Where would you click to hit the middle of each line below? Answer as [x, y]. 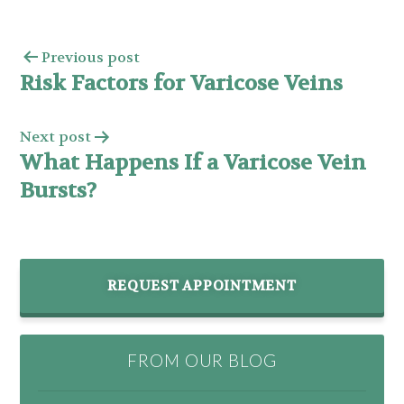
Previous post [91, 57]
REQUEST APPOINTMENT [202, 285]
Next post [56, 136]
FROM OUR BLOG [202, 360]
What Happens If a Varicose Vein [193, 162]
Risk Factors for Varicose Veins [182, 83]
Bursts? [59, 190]
